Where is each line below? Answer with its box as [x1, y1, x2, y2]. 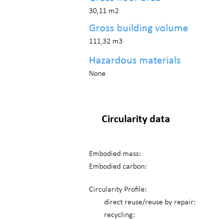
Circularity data [102, 114, 170, 125]
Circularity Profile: [89, 186, 147, 194]
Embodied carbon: [89, 163, 147, 171]
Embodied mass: [89, 150, 141, 158]
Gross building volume [89, 23, 188, 34]
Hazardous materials [89, 55, 181, 66]
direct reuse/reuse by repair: [104, 198, 196, 206]
